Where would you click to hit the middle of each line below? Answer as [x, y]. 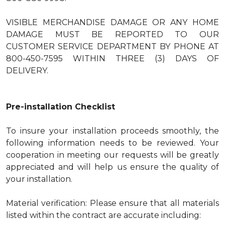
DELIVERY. [27, 71]
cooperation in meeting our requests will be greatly [113, 155]
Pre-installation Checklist [61, 107]
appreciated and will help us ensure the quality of [113, 167]
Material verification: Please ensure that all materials [113, 203]
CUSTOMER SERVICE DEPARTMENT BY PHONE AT [113, 46]
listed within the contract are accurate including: [103, 215]
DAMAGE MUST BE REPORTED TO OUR [113, 34]
